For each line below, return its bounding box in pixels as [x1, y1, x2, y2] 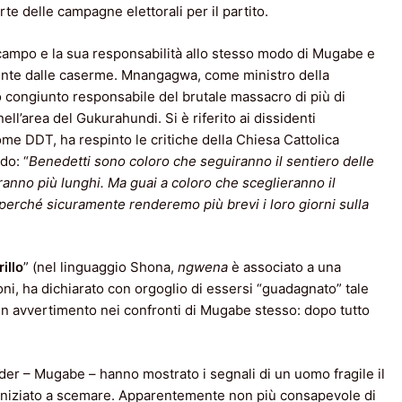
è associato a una [228, 258, 341, 276]
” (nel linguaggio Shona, [23, 258, 178, 276]
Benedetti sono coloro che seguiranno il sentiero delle [29, 152, 374, 170]
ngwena [178, 258, 228, 276]
